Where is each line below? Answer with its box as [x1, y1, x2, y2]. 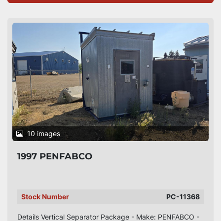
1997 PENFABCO [17, 151, 92, 162]
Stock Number [21, 192, 69, 201]
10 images [27, 129, 60, 138]
